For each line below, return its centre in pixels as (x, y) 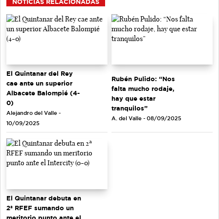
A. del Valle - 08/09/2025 (146, 118)
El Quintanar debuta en (44, 198)
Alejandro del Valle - (33, 113)
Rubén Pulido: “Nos (143, 78)
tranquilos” (130, 108)
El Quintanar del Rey (40, 74)
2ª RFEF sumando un (40, 208)
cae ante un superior (39, 83)
